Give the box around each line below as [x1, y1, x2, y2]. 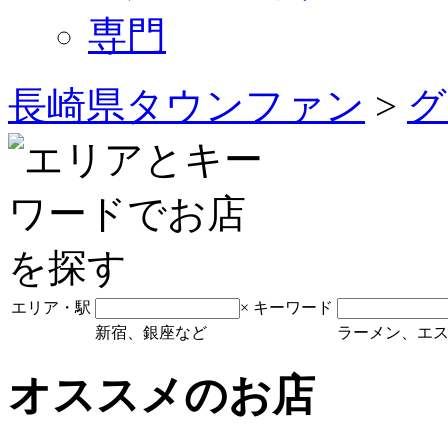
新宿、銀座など [95, 323, 207, 341]
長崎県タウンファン [8, 83, 365, 127]
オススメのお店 [8, 371, 315, 419]
